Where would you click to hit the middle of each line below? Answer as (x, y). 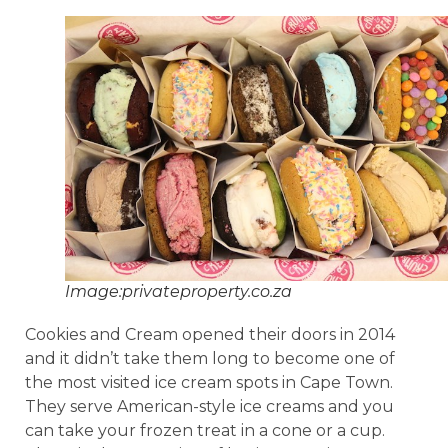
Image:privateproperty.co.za (178, 291)
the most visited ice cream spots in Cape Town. (209, 382)
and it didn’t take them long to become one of (210, 358)
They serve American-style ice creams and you (209, 406)
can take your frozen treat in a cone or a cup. (205, 430)
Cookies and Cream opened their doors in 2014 (210, 334)
